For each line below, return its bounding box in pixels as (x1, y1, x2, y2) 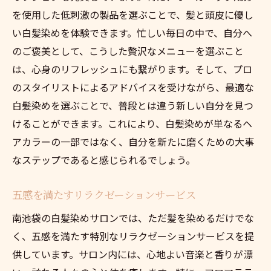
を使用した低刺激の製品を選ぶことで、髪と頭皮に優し (12, 7, 253, 22)
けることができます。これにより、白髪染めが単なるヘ (12, 116, 252, 131)
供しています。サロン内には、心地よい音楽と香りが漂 (12, 246, 253, 261)
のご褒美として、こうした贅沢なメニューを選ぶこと (12, 43, 244, 58)
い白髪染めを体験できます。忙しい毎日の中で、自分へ (12, 25, 252, 40)
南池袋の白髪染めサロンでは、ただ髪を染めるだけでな (12, 210, 254, 225)
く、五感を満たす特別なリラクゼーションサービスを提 (12, 228, 254, 243)
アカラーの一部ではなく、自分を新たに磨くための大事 (12, 134, 254, 149)
